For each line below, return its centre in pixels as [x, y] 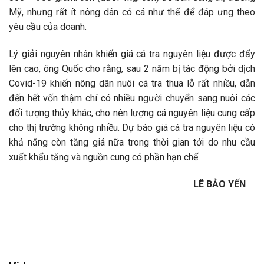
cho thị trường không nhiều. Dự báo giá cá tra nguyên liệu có [132, 128]
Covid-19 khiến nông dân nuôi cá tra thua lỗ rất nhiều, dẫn [132, 84]
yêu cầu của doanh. [48, 27]
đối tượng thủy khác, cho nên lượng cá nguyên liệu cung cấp [132, 113]
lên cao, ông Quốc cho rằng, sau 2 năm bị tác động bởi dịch [132, 69]
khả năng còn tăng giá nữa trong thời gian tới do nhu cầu [132, 143]
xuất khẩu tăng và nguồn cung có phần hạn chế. [104, 157]
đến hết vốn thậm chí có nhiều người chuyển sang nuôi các [132, 98]
